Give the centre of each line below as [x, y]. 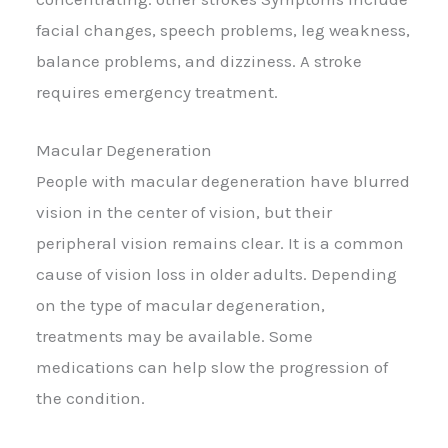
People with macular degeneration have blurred [223, 181]
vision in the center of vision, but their [184, 212]
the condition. [90, 398]
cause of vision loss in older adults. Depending [216, 274]
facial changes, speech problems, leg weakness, [223, 29]
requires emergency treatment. [157, 91]
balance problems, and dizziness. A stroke [199, 60]
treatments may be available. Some [174, 336]
